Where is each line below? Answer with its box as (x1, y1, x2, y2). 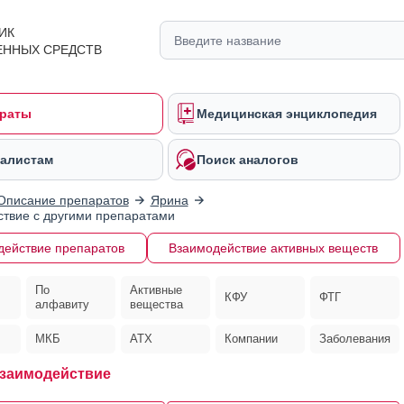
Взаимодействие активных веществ (169, 241, 378, 255)
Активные (129, 283, 182, 297)
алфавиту (34, 298, 89, 311)
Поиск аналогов (197, 152, 298, 167)
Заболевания (319, 332, 391, 345)
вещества (129, 298, 183, 311)
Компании (225, 332, 279, 345)
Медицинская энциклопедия (197, 106, 377, 121)
